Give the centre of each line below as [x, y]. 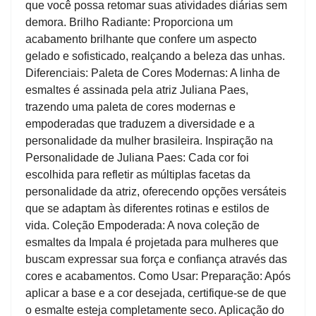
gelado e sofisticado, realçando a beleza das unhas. [155, 56]
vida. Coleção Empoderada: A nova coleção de [142, 226]
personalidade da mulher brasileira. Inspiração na [149, 141]
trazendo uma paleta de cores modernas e [130, 107]
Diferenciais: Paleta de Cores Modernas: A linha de [153, 73]
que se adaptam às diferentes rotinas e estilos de [147, 209]
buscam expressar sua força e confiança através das [156, 260]
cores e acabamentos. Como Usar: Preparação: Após [158, 276]
